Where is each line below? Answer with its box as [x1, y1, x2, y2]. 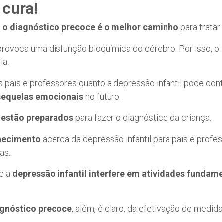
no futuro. [83, 91, 121, 102]
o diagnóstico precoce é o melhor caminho [2, 21, 178, 32]
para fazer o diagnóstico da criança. [73, 112, 211, 123]
